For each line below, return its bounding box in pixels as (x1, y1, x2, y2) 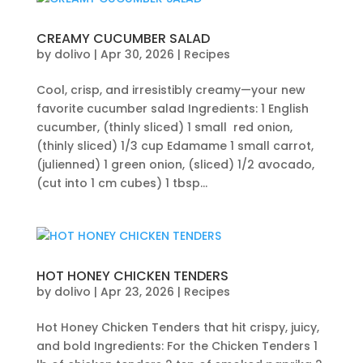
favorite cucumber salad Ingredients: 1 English (36, 100, 309, 117)
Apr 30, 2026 (100, 46, 174, 62)
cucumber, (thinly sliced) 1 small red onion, (36, 119, 293, 135)
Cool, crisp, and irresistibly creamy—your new (36, 82, 305, 98)
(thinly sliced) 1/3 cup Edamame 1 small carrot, (36, 138, 314, 154)
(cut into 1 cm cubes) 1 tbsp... (36, 175, 207, 191)
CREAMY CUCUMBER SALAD (36, 29, 210, 48)
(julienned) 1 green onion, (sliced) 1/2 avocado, (36, 156, 314, 173)
